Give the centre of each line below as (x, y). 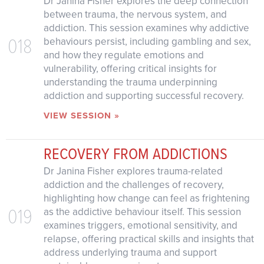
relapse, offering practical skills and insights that (148, 239)
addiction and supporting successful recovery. (143, 95)
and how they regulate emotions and (123, 55)
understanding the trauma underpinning (130, 82)
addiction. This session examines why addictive (146, 28)
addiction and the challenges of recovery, (133, 185)
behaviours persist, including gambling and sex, (147, 41)
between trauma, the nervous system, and (135, 14)
